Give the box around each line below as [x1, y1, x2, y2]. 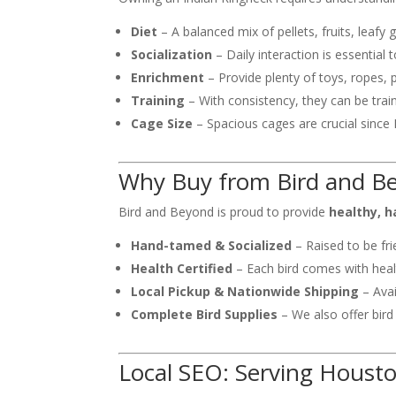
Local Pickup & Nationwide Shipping [131, 282, 360, 300]
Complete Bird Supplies [131, 305, 278, 323]
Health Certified [131, 259, 233, 277]
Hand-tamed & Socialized [131, 236, 293, 254]
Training [131, 91, 186, 109]
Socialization [131, 45, 213, 63]
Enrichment [131, 68, 205, 86]
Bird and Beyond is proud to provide [118, 202, 330, 220]
